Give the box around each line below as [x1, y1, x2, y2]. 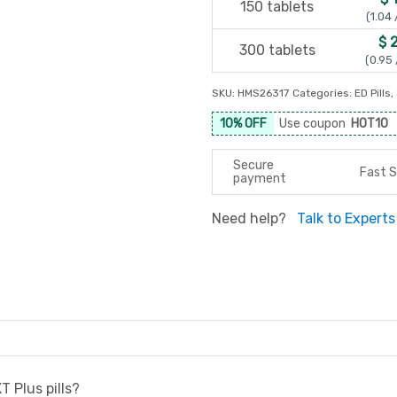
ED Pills [354, 87, 391, 99]
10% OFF [220, 116, 267, 131]
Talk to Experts [297, 210, 395, 227]
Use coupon [279, 116, 351, 131]
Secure [233, 158, 274, 173]
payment [233, 171, 286, 186]
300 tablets [238, 42, 315, 58]
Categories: [292, 87, 354, 99]
